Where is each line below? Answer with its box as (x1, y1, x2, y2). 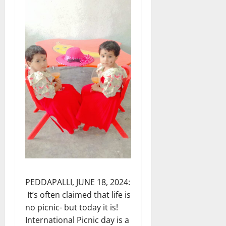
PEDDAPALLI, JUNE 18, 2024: (25, 176, 130, 188)
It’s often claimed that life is (25, 189, 131, 200)
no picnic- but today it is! (25, 201, 118, 213)
